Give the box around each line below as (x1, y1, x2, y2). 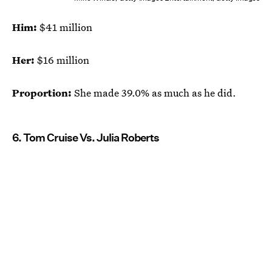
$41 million (37, 20, 92, 35)
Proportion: (12, 86, 72, 100)
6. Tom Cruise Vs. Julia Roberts (12, 131, 159, 144)
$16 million (37, 53, 89, 67)
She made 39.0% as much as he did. (72, 86, 236, 100)
